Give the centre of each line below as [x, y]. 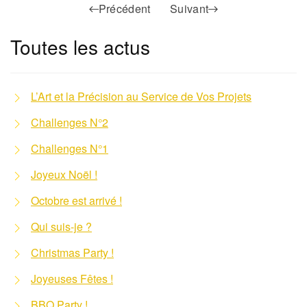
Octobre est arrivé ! [76, 201]
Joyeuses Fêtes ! [72, 279]
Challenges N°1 [70, 149]
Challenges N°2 [70, 123]
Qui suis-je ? [61, 227]
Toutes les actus [80, 47]
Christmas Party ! [72, 253]
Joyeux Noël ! [64, 175]
